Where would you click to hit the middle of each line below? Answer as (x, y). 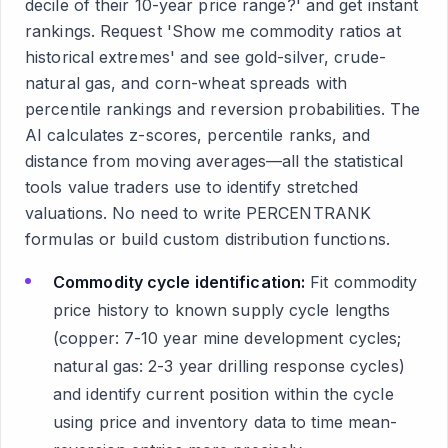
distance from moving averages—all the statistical (214, 161)
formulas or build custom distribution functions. (207, 239)
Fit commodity (361, 282)
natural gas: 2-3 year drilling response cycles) (229, 366)
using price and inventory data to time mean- (225, 422)
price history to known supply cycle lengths (222, 310)
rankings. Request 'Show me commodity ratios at (213, 31)
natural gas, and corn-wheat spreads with (186, 83)
